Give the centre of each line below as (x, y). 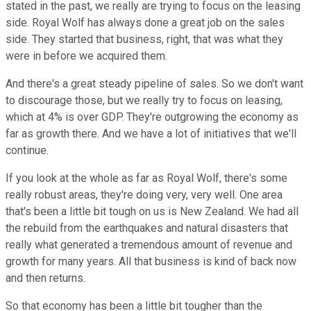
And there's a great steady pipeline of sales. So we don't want (154, 84)
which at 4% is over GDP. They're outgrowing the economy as (152, 117)
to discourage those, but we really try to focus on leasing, (144, 101)
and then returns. (45, 278)
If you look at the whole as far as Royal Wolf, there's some (146, 178)
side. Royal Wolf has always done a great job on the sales (145, 23)
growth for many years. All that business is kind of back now (151, 262)
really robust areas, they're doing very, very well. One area (144, 195)
